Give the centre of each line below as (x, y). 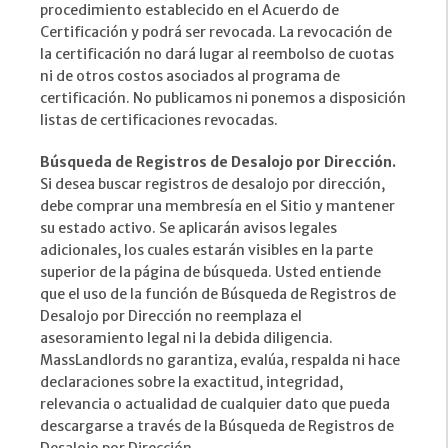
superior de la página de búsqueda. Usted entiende (210, 272)
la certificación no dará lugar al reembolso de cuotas (217, 54)
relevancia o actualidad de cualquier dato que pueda (215, 404)
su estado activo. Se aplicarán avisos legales (188, 228)
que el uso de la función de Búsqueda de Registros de (218, 294)
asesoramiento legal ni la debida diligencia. (186, 338)
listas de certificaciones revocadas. (159, 120)
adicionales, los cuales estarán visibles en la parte (206, 250)
